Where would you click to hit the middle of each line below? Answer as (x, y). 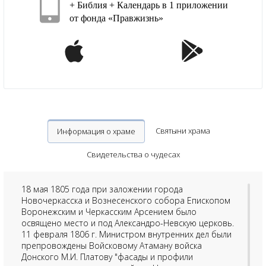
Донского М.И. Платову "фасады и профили (107, 257)
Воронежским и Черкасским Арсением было (109, 212)
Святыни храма (183, 131)
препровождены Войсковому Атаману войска (112, 246)
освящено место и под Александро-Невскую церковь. (128, 223)
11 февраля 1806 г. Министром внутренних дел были (126, 235)
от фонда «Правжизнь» (116, 18)
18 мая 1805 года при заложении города (102, 189)
